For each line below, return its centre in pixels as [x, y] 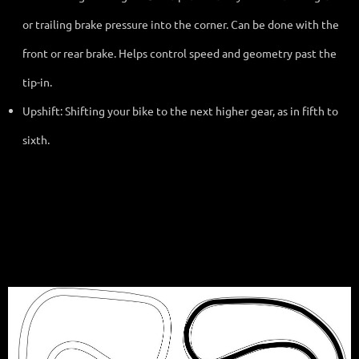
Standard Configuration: [75, 261]
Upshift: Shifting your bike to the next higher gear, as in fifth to [180, 110]
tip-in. [37, 81]
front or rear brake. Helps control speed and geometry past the [179, 52]
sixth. [36, 139]
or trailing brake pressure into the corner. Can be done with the [181, 24]
